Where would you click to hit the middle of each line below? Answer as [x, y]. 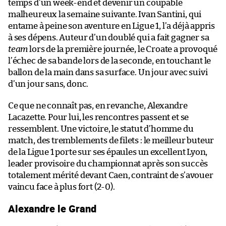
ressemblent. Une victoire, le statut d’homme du [101, 129]
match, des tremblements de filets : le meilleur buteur [111, 140]
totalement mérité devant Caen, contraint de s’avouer [111, 175]
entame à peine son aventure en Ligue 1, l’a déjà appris [112, 26]
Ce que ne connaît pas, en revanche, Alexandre [98, 105]
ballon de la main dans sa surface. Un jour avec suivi [108, 72]
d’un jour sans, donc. [48, 84]
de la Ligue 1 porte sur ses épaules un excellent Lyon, [108, 152]
